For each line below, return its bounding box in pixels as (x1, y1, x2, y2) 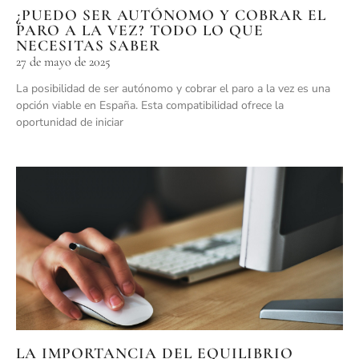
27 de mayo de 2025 (16, 53, 111, 70)
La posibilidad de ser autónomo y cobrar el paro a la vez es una (16, 80, 330, 96)
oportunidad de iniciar (16, 114, 123, 130)
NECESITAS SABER (16, 35, 160, 55)
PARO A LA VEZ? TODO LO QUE (16, 20, 264, 40)
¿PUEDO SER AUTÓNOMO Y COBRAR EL (16, 5, 326, 25)
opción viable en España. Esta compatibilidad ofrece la (16, 97, 284, 113)
